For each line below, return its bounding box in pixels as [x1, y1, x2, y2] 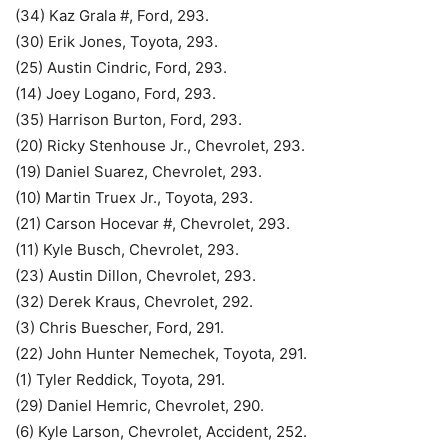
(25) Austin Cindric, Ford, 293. [15, 58, 227, 78]
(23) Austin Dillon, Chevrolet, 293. [15, 266, 256, 286]
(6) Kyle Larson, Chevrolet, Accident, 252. [15, 422, 307, 442]
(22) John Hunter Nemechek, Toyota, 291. [15, 344, 307, 364]
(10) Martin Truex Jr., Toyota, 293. [15, 188, 253, 208]
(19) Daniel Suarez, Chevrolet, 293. [15, 162, 262, 182]
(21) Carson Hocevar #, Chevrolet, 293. [15, 214, 290, 234]
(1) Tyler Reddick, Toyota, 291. [15, 370, 225, 390]
